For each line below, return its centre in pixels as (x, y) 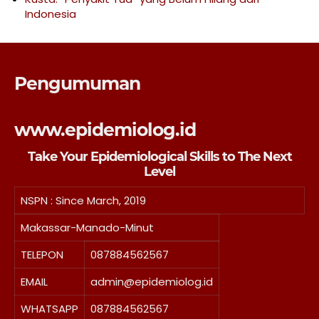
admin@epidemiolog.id (152, 282)
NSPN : (38, 200)
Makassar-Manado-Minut (87, 228)
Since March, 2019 (101, 200)
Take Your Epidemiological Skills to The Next (159, 157)
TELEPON (42, 255)
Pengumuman (77, 83)
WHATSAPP (49, 309)
